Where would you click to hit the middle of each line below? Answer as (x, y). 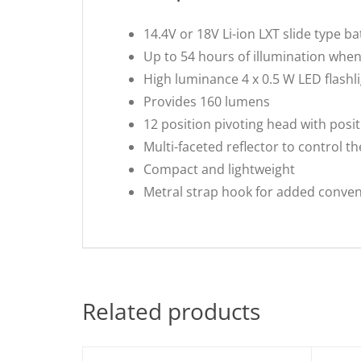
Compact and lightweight (219, 169)
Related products (171, 311)
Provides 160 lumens (207, 101)
